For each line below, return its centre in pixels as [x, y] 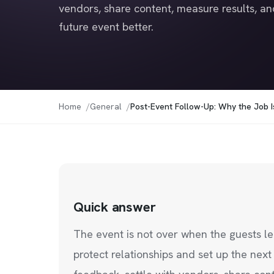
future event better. [106, 27]
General [106, 106]
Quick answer [115, 207]
